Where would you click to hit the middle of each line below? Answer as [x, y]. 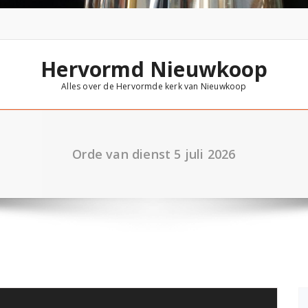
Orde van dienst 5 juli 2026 [154, 154]
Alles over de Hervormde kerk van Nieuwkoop [154, 87]
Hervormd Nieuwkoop [154, 69]
